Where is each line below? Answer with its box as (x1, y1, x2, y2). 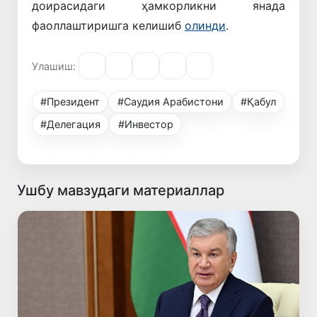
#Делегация (40, 118, 101, 131)
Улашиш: (32, 59, 76, 72)
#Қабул (240, 96, 276, 108)
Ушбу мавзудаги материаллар (17, 182, 224, 200)
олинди (185, 18, 226, 33)
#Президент (40, 96, 100, 108)
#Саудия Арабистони (117, 96, 224, 108)
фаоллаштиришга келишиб (32, 18, 185, 33)
